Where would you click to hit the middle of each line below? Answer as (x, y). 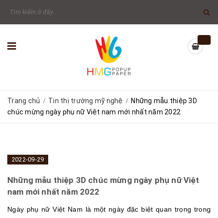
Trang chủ (24, 101)
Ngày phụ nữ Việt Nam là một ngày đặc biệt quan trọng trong (109, 209)
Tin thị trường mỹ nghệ (86, 101)
